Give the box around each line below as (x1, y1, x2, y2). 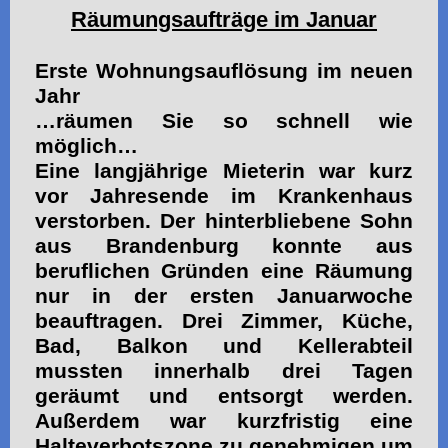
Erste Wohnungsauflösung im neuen (35, 58, 413, 83)
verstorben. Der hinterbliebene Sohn (35, 208, 413, 233)
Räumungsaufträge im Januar (71, 6, 377, 32)
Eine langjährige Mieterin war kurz (35, 158, 413, 183)
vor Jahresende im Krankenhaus (35, 183, 413, 208)
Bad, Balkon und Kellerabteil (35, 333, 413, 358)
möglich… (35, 133, 138, 158)
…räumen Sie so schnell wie (35, 108, 413, 133)
